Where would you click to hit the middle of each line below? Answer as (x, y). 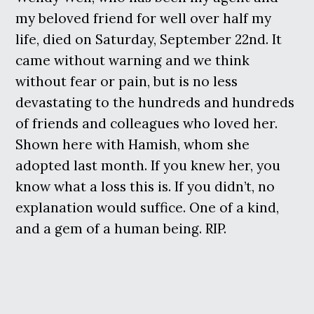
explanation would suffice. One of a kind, (148, 207)
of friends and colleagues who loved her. (147, 123)
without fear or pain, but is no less (127, 81)
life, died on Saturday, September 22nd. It (149, 39)
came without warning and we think (133, 60)
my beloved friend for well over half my (144, 18)
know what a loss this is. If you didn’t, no (145, 186)
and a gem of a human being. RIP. (121, 228)
